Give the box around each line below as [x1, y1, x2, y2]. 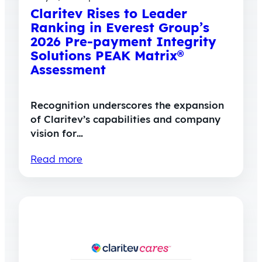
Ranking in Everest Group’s [30, 19, 210, 36]
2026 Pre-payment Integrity [30, 33, 217, 50]
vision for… [30, 127, 84, 139]
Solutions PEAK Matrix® [30, 47, 184, 64]
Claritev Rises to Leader [30, 5, 188, 22]
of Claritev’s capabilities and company [30, 113, 221, 125]
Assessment [30, 61, 106, 78]
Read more [30, 153, 83, 165]
